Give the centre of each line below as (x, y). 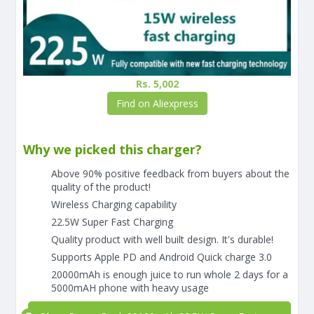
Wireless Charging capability (114, 205)
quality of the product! (101, 187)
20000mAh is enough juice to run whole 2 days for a (170, 275)
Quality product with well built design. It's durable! (162, 240)
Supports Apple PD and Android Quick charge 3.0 (162, 257)
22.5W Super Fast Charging (112, 222)
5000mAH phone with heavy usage (130, 288)
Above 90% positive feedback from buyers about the (170, 174)
